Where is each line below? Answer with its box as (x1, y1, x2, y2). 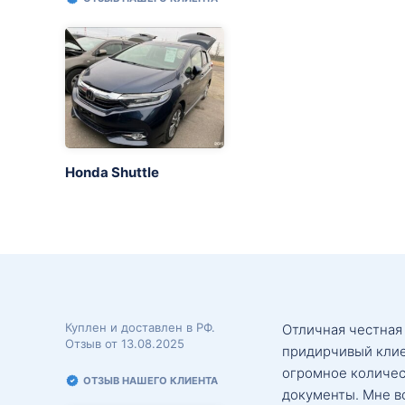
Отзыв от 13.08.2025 (65, 335, 184, 351)
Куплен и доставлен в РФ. (65, 319, 215, 334)
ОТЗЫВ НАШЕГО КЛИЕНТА (83, 373, 218, 387)
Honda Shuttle (65, 163, 159, 181)
